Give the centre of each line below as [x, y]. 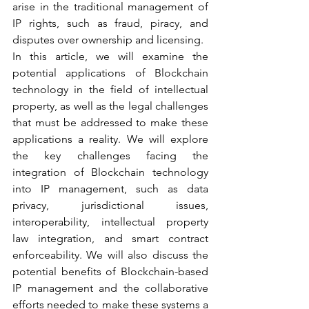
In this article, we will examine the [110, 56]
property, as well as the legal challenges [110, 106]
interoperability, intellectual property [110, 222]
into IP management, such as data [110, 189]
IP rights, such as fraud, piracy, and [110, 23]
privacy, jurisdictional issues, [110, 205]
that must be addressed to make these [110, 122]
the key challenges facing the [110, 156]
